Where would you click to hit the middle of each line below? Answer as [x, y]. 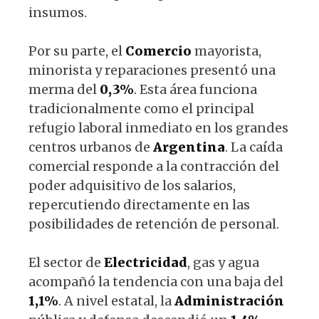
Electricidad [146, 262]
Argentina [189, 147]
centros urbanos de [91, 147]
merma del [64, 89]
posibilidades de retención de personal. [154, 224]
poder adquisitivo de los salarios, [132, 185]
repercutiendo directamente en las [139, 204]
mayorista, [226, 51]
